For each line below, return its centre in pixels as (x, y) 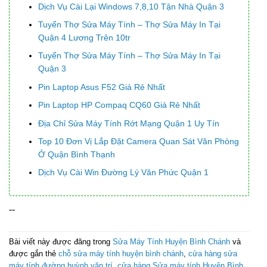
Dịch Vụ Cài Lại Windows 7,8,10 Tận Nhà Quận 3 (131, 6)
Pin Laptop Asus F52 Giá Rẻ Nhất (102, 87)
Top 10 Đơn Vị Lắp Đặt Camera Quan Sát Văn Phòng (139, 141)
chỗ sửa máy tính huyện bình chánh (121, 253)
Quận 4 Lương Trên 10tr (85, 37)
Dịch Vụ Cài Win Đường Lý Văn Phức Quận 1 (124, 173)
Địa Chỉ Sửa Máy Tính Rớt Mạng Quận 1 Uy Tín (129, 123)
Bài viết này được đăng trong (61, 241)
